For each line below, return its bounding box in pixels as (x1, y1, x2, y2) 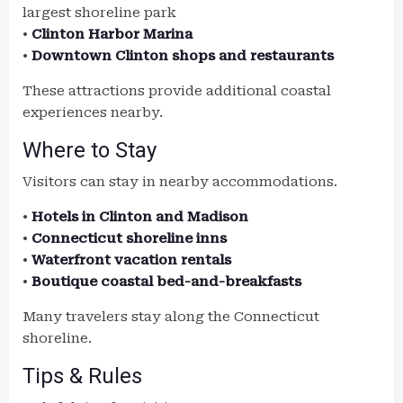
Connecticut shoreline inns (31, 230, 227, 246)
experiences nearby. (22, 104, 163, 121)
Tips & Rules (22, 363, 142, 389)
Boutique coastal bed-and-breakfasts (31, 273, 301, 290)
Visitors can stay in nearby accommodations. (22, 174, 337, 190)
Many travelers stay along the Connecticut (22, 309, 319, 325)
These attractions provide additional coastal (22, 83, 331, 99)
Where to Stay (22, 138, 157, 163)
